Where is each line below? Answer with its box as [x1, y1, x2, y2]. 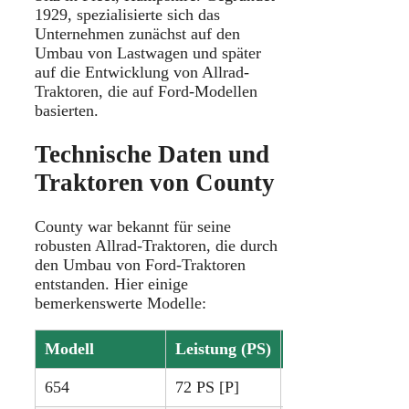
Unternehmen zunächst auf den [35, 24, 240, 43]
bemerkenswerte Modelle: [35, 294, 206, 313]
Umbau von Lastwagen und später [35, 43, 261, 62]
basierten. [35, 100, 99, 120]
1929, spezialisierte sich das [35, 5, 220, 24]
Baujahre [290, 340, 356, 359]
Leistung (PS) [175, 340, 271, 359]
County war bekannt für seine [35, 217, 231, 236]
